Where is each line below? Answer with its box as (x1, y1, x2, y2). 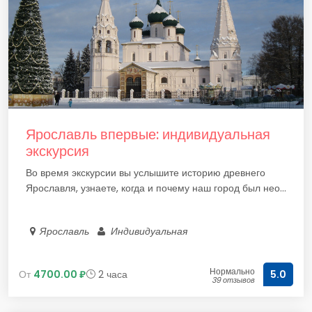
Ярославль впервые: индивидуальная (26, 125, 270, 144)
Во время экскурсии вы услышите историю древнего (26, 166, 265, 180)
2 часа (95, 267, 127, 281)
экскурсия (26, 141, 89, 161)
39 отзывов (212, 274, 255, 286)
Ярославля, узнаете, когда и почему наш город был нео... (26, 181, 286, 195)
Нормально (210, 265, 255, 277)
